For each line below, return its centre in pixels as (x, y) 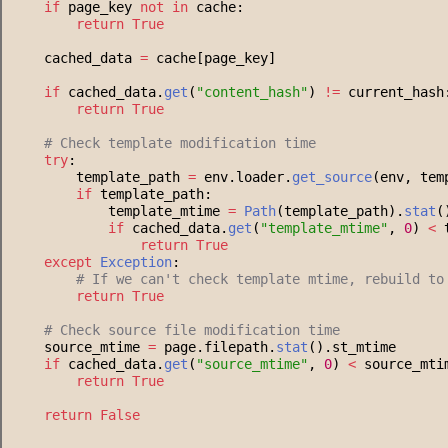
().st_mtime (352, 347)
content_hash (252, 92)
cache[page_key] (212, 58)
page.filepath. (216, 347)
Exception (136, 262)
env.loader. (244, 177)
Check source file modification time (196, 330)
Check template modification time (184, 143)
